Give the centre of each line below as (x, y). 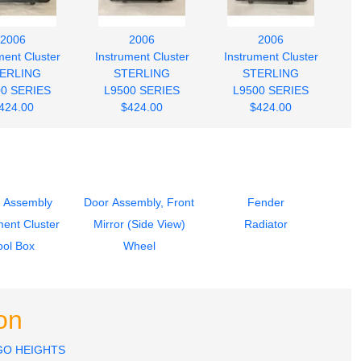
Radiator (266, 224)
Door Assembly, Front (139, 202)
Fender (266, 202)
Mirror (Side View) (139, 224)
